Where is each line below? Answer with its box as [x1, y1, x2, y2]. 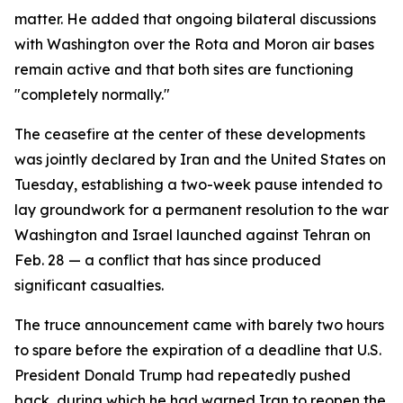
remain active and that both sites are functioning [14, 60, 354, 78]
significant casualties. [14, 276, 164, 294]
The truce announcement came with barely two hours [14, 316, 384, 334]
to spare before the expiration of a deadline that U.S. [14, 341, 381, 359]
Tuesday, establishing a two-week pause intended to [14, 175, 382, 193]
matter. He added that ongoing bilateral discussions [14, 10, 376, 28]
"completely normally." [14, 85, 170, 103]
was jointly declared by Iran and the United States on [14, 150, 386, 168]
